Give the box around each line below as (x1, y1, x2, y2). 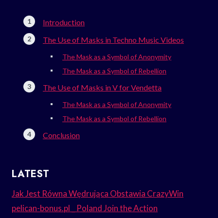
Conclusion (43, 130, 80, 140)
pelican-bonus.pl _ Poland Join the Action (12, 202, 158, 213)
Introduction (43, 17, 85, 27)
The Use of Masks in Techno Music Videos (43, 35, 184, 44)
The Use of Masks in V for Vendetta (43, 82, 162, 92)
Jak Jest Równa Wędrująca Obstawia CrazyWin (12, 188, 183, 199)
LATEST (12, 166, 49, 181)
